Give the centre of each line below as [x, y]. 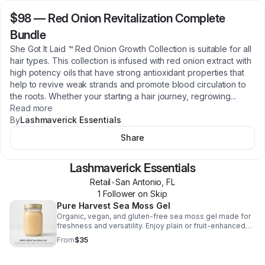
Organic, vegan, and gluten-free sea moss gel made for [154, 216]
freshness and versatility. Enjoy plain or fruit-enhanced [151, 226]
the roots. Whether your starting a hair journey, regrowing [121, 96]
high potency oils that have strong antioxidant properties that [127, 72]
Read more [32, 108]
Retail [100, 182]
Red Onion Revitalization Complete [137, 18]
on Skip [151, 194]
